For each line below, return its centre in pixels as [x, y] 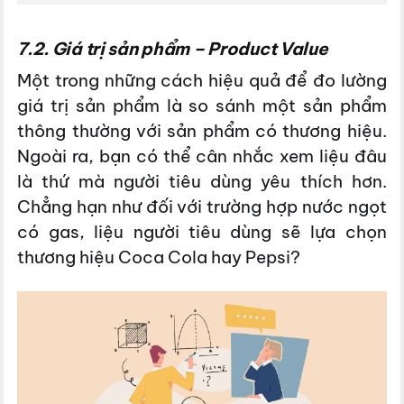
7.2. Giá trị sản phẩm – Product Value [173, 48]
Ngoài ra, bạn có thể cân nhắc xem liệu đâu [202, 156]
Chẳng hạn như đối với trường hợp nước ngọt [202, 206]
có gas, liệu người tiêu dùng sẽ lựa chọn [202, 231]
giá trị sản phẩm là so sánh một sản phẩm [202, 105]
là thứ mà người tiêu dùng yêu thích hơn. [202, 181]
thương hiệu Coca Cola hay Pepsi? [159, 257]
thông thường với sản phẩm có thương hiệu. [202, 130]
